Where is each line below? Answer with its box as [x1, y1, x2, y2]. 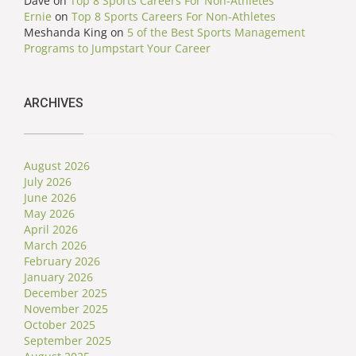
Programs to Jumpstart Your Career [24, 41, 211, 56]
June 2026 [24, 190, 76, 206]
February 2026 [24, 253, 100, 269]
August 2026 [24, 158, 90, 174]
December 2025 [24, 285, 107, 301]
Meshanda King [24, 25, 107, 41]
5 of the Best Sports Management [127, 25, 305, 41]
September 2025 [24, 333, 111, 349]
